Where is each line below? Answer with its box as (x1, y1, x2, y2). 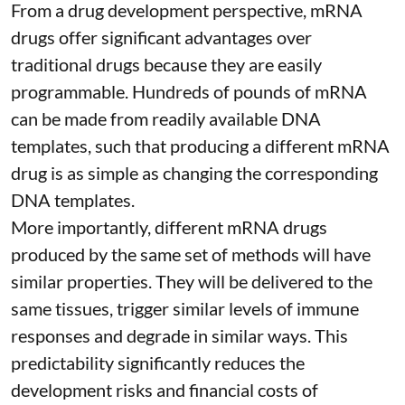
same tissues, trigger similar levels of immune (11, 297, 359, 320)
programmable (11, 80, 125, 103)
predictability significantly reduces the (11, 352, 305, 374)
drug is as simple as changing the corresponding (11, 162, 378, 184)
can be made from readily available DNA (11, 108, 321, 130)
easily (278, 53, 322, 76)
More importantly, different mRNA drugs (11, 216, 327, 239)
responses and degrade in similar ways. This (11, 325, 348, 347)
